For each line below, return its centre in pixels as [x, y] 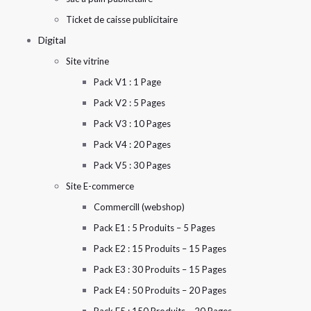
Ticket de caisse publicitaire [122, 19]
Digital [52, 40]
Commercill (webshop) [139, 207]
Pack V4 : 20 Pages [132, 144]
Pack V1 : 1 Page [127, 82]
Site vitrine [87, 61]
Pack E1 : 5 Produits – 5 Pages [154, 227]
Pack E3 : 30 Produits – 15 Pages [160, 269]
